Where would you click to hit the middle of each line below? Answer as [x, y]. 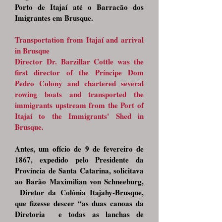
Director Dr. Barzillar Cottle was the [79, 61]
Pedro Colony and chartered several [79, 83]
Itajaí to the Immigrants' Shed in [79, 116]
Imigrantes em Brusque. [55, 18]
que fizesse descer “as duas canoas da [79, 203]
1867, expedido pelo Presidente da [79, 160]
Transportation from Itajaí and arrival [79, 40]
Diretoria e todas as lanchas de [79, 214]
